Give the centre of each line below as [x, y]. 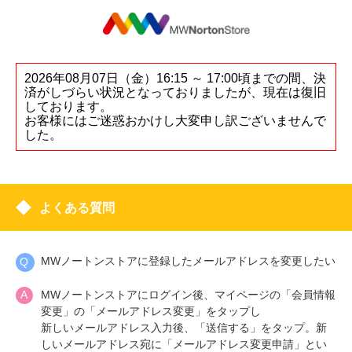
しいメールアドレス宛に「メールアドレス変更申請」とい [184, 344]
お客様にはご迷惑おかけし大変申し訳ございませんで [175, 121]
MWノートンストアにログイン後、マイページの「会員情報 [188, 295]
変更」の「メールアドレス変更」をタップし [151, 311]
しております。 [68, 106]
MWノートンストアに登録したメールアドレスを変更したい [188, 261]
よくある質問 [77, 208]
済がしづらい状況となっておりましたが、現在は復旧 [175, 92]
